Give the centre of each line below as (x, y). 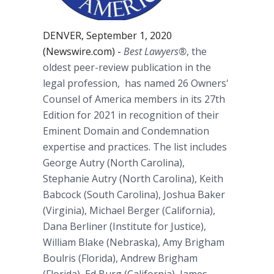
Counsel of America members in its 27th (134, 99)
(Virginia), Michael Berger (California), (129, 210)
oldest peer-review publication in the (127, 67)
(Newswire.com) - (83, 51)
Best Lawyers (151, 51)
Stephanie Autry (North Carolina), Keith (133, 179)
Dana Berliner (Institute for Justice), (124, 226)
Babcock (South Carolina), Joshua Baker (134, 194)
